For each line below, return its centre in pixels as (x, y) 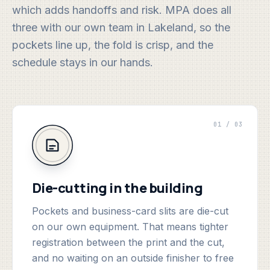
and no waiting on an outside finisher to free (133, 258)
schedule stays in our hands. (83, 62)
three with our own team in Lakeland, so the (121, 27)
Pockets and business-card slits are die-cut (130, 211)
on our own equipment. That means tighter (130, 227)
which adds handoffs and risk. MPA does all (122, 10)
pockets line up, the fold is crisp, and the (113, 45)
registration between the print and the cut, (128, 242)
